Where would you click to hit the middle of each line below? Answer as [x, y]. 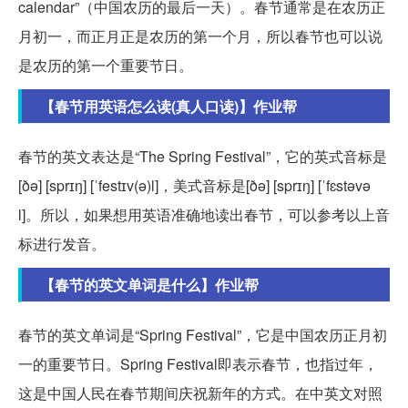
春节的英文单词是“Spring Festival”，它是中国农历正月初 [203, 335]
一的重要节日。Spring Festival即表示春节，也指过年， [198, 364]
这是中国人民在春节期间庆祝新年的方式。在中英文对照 [200, 393]
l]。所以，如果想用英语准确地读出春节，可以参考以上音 [204, 215]
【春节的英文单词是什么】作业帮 [149, 285]
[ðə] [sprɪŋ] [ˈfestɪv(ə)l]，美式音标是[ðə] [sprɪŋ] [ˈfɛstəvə [194, 186]
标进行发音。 [62, 244]
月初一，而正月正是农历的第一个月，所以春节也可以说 [200, 36]
